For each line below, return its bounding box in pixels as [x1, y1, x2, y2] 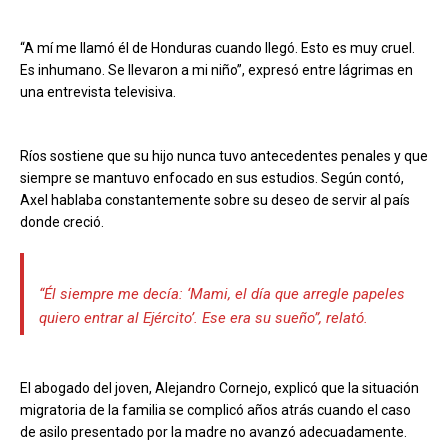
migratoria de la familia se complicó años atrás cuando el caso [20, 402, 411, 419]
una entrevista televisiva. [20, 84, 176, 101]
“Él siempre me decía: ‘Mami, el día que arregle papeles [38, 285, 405, 304]
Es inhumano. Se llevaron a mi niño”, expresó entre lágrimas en [20, 62, 413, 79]
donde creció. [20, 214, 104, 231]
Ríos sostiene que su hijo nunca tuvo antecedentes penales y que [20, 148, 428, 165]
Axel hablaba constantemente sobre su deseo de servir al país [20, 192, 410, 209]
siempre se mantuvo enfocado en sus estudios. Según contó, [20, 170, 404, 187]
